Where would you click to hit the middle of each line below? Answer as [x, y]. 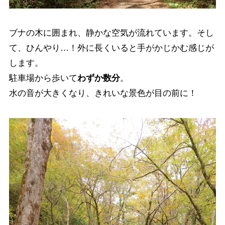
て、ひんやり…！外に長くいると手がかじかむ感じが [111, 48]
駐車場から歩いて [43, 78]
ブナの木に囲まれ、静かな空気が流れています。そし [111, 33]
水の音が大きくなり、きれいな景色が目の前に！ [103, 93]
